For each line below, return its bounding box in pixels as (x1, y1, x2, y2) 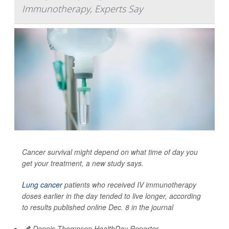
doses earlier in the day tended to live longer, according (22, 190, 201, 201)
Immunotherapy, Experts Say (22, 2, 143, 15)
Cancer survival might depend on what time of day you (22, 146, 198, 157)
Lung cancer (22, 179, 62, 190)
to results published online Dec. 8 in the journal (22, 201, 173, 212)
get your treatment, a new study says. (22, 157, 144, 168)
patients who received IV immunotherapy (62, 179, 196, 190)
